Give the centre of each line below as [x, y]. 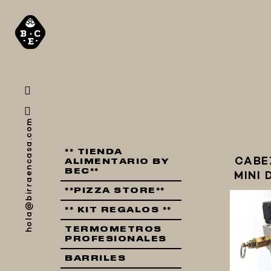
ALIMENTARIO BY [117, 162]
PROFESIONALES [116, 239]
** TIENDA [94, 152]
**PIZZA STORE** [115, 191]
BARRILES [95, 258]
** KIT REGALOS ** [118, 210]
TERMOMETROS [113, 229]
